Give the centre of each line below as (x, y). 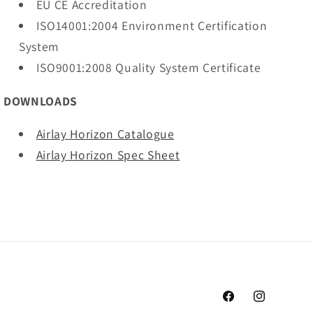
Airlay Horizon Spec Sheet (108, 155)
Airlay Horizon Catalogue (105, 134)
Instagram (276, 304)
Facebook (244, 304)
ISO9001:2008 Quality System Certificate (148, 68)
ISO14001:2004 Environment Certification (152, 26)
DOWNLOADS (41, 101)
